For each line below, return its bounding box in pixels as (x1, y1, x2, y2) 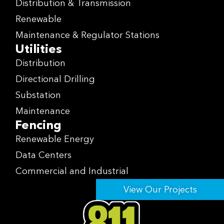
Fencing (15, 117, 61, 132)
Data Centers (15, 149, 71, 161)
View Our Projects (123, 184, 197, 195)
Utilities (15, 41, 62, 56)
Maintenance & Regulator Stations (15, 29, 159, 41)
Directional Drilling (15, 73, 95, 85)
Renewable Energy (15, 133, 94, 145)
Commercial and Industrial (15, 165, 128, 177)
